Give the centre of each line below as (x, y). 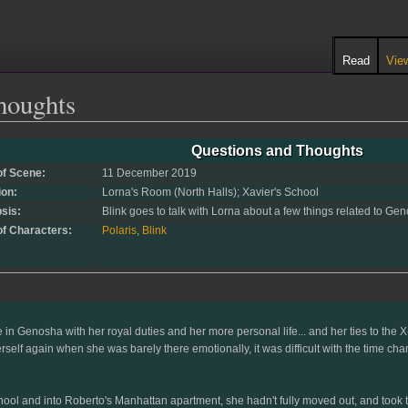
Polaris (119, 231)
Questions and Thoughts (277, 151)
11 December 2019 (149, 173)
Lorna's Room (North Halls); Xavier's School (210, 193)
